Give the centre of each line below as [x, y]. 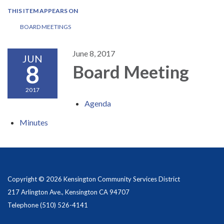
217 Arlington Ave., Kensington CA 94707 [68, 192]
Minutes [34, 122]
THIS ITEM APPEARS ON [43, 11]
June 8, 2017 [94, 53]
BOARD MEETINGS [45, 27]
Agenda [98, 103]
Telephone [23, 205]
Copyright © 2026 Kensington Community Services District [94, 179]
